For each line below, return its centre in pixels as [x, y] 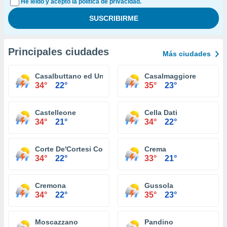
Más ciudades [187, 54]
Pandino [159, 222]
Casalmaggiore [170, 76]
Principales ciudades [59, 52]
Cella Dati [161, 112]
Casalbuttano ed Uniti [73, 76]
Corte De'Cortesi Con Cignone [87, 149]
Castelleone [55, 112]
